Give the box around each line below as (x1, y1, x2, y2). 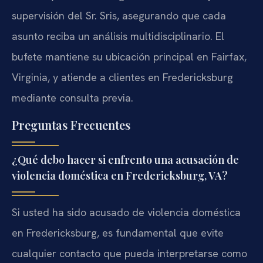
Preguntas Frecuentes (12, 117, 130, 133)
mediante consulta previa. (12, 90, 133, 104)
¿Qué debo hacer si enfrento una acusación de (12, 153, 239, 167)
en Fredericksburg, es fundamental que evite (12, 226, 224, 240)
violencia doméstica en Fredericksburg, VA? (12, 168, 228, 183)
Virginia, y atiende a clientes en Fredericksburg (12, 70, 233, 84)
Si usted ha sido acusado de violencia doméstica (12, 205, 241, 220)
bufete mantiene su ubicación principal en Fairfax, (12, 49, 247, 63)
